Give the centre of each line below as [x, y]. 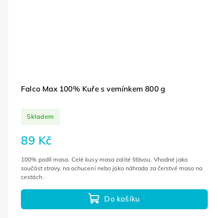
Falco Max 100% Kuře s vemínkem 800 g [93, 89]
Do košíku [122, 199]
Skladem [40, 117]
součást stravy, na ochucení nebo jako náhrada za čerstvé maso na [112, 168]
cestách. [32, 177]
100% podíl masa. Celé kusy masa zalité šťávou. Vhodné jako [104, 159]
